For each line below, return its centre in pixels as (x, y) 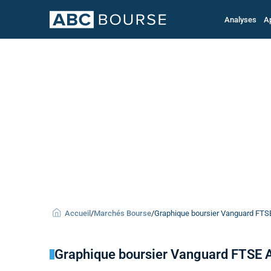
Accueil (78, 213)
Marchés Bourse (122, 213)
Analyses (240, 19)
